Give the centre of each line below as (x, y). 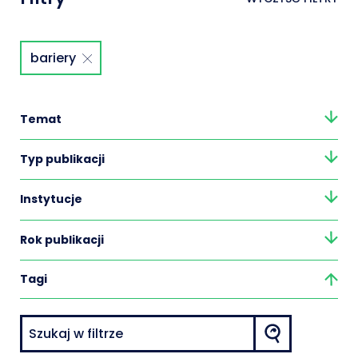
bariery (53, 58)
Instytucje (51, 199)
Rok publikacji (62, 239)
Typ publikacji (62, 159)
